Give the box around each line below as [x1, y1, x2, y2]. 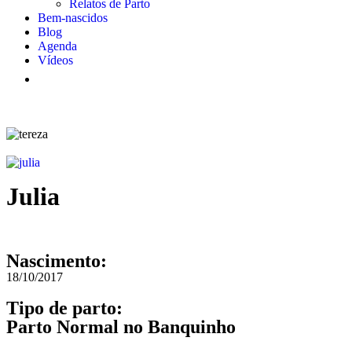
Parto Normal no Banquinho [6, 317, 236, 337]
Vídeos [38, 53, 73, 67]
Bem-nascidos [38, 11, 108, 24]
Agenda [38, 39, 77, 53]
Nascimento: [6, 251, 107, 271]
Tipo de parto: [6, 298, 123, 318]
